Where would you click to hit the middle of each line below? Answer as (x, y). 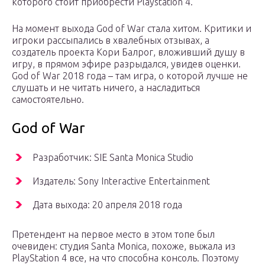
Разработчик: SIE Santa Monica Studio (113, 158)
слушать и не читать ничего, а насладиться (106, 88)
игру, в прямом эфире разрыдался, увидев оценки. (126, 64)
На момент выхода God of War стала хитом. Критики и (132, 29)
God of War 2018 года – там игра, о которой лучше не (130, 76)
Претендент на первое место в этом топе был (113, 235)
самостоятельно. (48, 100)
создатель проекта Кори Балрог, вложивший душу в (128, 52)
